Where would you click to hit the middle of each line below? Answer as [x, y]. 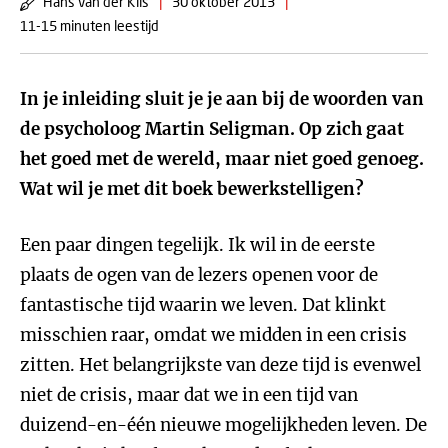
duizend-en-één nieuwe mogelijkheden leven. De [223, 425]
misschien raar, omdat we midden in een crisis [213, 335]
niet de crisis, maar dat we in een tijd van [189, 395]
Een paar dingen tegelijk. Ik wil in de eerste [197, 245]
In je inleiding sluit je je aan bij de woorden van [222, 99]
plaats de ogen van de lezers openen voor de [199, 275]
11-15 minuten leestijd [89, 25]
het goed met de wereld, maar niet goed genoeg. [222, 159]
